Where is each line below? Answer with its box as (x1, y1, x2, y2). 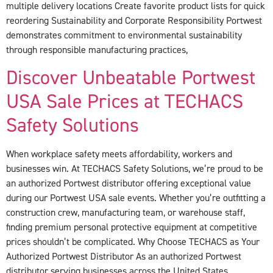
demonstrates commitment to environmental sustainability (6, 29, 242, 41)
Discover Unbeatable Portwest (6, 66, 255, 91)
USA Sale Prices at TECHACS (6, 90, 243, 115)
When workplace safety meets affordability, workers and (6, 148, 232, 161)
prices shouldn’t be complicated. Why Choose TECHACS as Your (6, 236, 260, 249)
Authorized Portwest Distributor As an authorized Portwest (6, 250, 241, 263)
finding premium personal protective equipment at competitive (6, 221, 257, 234)
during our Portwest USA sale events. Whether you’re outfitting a (6, 192, 266, 205)
